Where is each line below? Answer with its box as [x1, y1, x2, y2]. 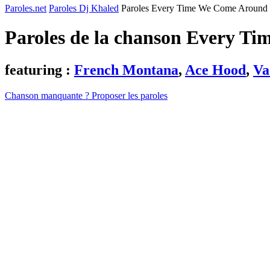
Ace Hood [185, 61, 246, 78]
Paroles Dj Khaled [49, 3, 119, 13]
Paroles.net [5, 3, 46, 13]
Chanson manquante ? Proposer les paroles [5, 90, 168, 101]
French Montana [74, 61, 178, 78]
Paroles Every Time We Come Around [121, 3, 268, 13]
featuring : [5, 61, 74, 78]
